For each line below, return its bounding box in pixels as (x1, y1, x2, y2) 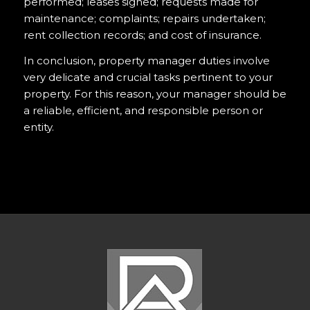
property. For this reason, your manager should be (23, 86, 286, 100)
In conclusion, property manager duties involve (23, 53, 270, 67)
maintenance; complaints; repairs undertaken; (23, 11, 266, 25)
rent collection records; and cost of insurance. (23, 28, 262, 42)
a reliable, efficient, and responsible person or (23, 103, 263, 117)
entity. (23, 120, 54, 134)
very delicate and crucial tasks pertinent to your (23, 70, 273, 84)
